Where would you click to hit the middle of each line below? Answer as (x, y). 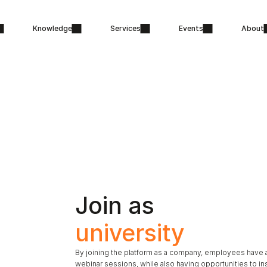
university (130, 232)
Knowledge (52, 28)
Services (125, 28)
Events (191, 28)
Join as (118, 205)
